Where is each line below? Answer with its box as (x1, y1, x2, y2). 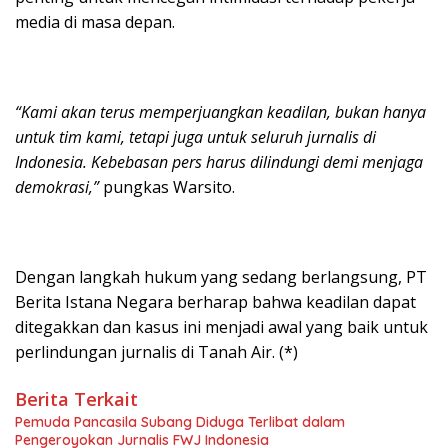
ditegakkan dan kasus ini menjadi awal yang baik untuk (15, 315, 428, 338)
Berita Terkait (15, 386, 138, 411)
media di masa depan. (15, 10, 175, 33)
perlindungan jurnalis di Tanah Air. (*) (15, 340, 298, 363)
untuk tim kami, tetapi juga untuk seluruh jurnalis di (15, 125, 376, 148)
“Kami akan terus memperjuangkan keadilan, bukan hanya (15, 100, 426, 123)
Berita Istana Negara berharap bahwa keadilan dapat (15, 290, 416, 313)
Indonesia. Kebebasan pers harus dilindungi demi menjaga (15, 150, 423, 173)
